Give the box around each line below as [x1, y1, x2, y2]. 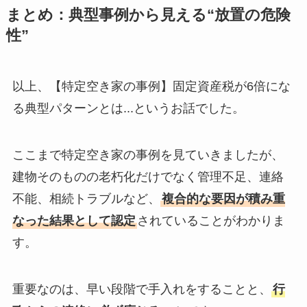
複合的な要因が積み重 [161, 191, 285, 206]
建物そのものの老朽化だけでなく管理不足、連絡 [12, 169, 284, 184]
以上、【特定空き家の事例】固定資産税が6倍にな [12, 79, 291, 94]
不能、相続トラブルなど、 [12, 191, 160, 206]
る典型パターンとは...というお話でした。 [12, 101, 245, 116]
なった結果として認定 [12, 213, 136, 228]
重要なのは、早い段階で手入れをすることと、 [12, 282, 271, 296]
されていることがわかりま [136, 213, 285, 228]
